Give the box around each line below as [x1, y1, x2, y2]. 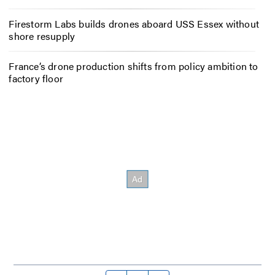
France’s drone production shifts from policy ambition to [9, 59, 258, 74]
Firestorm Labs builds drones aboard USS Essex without [9, 17, 259, 31]
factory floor [9, 71, 63, 86]
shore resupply [9, 29, 76, 44]
